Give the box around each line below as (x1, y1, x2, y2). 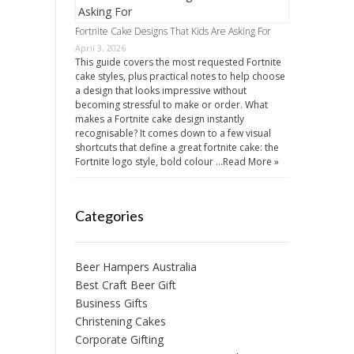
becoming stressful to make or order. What (74, 97, 268, 111)
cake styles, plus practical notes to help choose (74, 69, 285, 83)
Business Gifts (74, 295, 148, 311)
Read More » (222, 154, 279, 168)
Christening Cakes (74, 313, 166, 329)
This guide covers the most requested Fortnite (74, 55, 281, 69)
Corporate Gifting (74, 331, 164, 347)
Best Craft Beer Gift (74, 277, 176, 292)
